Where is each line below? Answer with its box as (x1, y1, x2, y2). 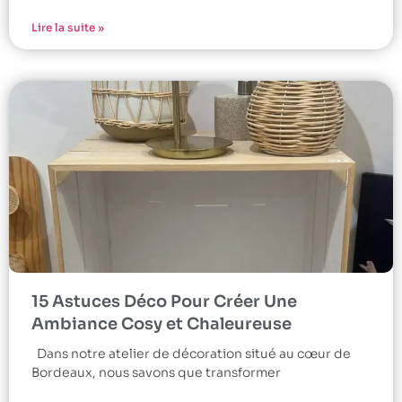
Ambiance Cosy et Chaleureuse (31, 313, 292, 334)
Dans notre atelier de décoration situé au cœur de (31, 345, 351, 362)
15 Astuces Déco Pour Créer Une (31, 291, 297, 311)
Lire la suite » (31, 20, 104, 34)
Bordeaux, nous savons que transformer (31, 363, 281, 380)
